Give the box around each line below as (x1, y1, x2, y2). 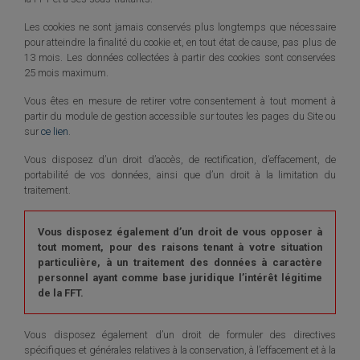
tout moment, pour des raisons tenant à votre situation (38, 241, 322, 254)
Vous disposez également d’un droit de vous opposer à (38, 226, 322, 239)
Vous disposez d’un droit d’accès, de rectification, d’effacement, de (24, 153, 336, 166)
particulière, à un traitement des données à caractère (38, 256, 322, 269)
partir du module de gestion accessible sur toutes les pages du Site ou (24, 110, 336, 123)
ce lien (41, 125, 68, 138)
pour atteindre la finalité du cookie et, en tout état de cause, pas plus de (24, 36, 336, 49)
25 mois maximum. (24, 67, 108, 80)
